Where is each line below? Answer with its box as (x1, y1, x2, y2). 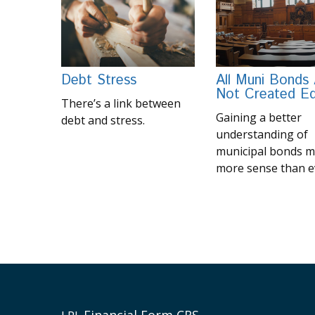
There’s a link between (61, 96, 181, 112)
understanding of (216, 127, 308, 143)
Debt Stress (61, 70, 136, 91)
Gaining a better (216, 110, 302, 126)
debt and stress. (61, 112, 145, 129)
